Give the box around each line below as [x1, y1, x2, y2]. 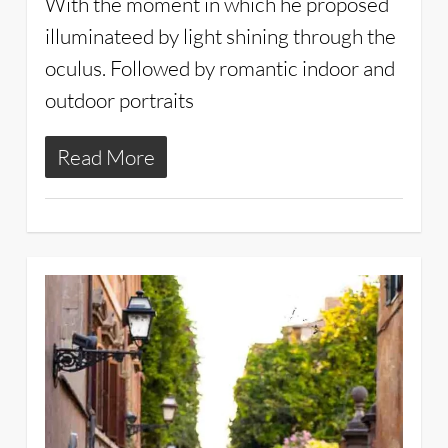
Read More [56, 144, 155, 171]
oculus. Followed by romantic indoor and [44, 55, 395, 82]
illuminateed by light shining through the [44, 23, 396, 50]
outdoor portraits [44, 87, 194, 114]
